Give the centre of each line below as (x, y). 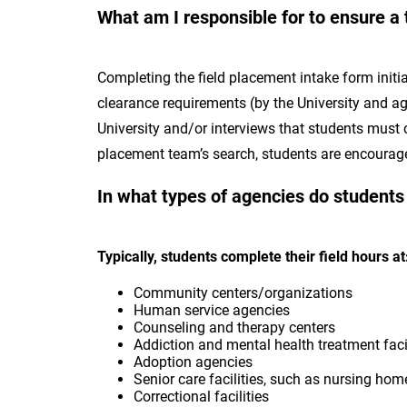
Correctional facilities (203, 397)
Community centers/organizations (245, 293)
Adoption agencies (195, 362)
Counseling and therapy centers (236, 328)
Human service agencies (213, 310)
